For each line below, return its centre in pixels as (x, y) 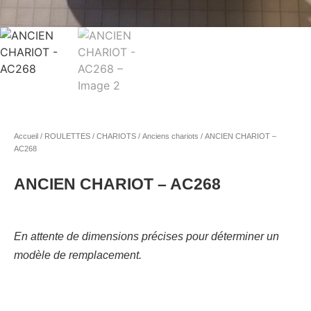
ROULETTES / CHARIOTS (90, 136)
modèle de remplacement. (78, 255)
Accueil (26, 136)
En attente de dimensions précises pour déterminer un (146, 236)
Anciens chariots (170, 136)
